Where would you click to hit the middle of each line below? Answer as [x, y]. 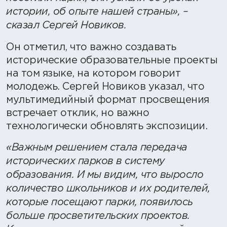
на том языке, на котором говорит [93, 74]
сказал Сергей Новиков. [68, 26]
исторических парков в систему [85, 162]
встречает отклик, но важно [78, 113]
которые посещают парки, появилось [100, 203]
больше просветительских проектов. [98, 216]
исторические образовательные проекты [112, 61]
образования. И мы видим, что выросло [105, 175]
